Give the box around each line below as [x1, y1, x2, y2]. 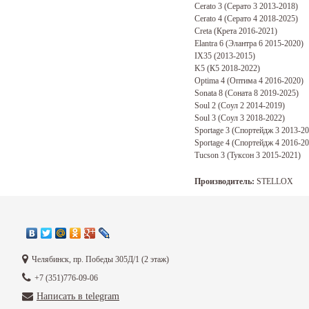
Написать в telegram [37, 290, 119, 302]
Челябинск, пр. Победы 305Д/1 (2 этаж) [32, 255, 169, 265]
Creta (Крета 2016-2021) [195, 26, 277, 37]
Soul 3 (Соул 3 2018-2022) [195, 113, 285, 123]
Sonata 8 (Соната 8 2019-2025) [195, 88, 299, 99]
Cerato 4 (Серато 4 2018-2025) [195, 14, 298, 24]
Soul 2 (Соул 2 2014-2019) [195, 101, 285, 111]
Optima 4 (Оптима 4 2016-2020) [195, 76, 303, 86]
